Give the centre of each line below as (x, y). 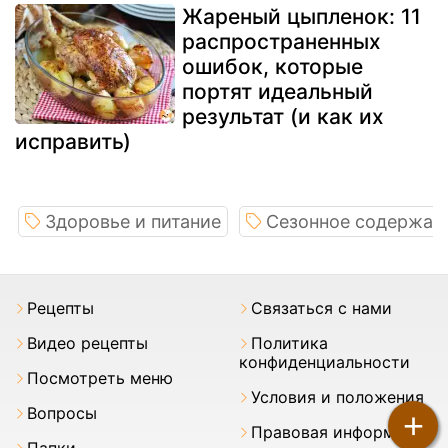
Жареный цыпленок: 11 (301, 17)
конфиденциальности (324, 362)
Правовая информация (342, 432)
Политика (289, 343)
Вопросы (62, 413)
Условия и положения (337, 397)
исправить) (73, 142)
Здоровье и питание (133, 222)
